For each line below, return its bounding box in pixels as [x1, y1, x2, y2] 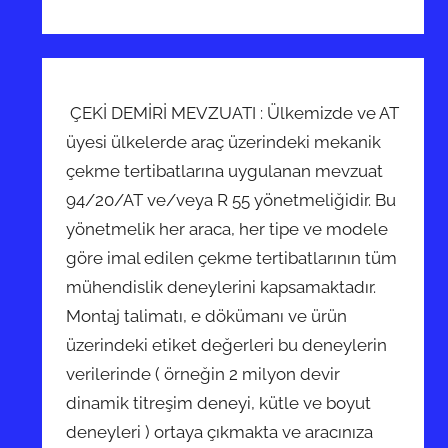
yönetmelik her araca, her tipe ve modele [66, 218, 389, 239]
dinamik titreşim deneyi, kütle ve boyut [66, 392, 372, 413]
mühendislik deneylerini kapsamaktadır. [66, 276, 377, 297]
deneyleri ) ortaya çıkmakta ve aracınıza [66, 421, 374, 442]
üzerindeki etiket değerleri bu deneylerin [66, 334, 388, 355]
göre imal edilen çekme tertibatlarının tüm [66, 247, 398, 268]
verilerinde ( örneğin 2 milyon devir [66, 363, 341, 384]
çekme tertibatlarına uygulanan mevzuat [66, 160, 384, 181]
